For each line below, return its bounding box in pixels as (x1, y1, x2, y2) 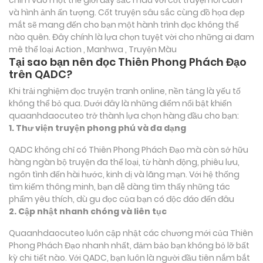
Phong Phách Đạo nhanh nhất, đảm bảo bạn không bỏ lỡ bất (9, 239, 249, 251)
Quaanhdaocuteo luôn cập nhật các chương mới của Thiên (9, 227, 253, 239)
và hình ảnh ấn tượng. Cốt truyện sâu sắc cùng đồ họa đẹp (9, 6, 245, 18)
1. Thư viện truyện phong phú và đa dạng (9, 122, 186, 134)
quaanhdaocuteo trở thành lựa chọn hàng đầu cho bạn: (9, 109, 239, 122)
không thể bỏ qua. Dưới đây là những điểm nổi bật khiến (9, 97, 232, 109)
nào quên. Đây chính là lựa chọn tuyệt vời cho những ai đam (9, 31, 254, 43)
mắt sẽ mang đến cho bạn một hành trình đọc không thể (9, 18, 239, 31)
